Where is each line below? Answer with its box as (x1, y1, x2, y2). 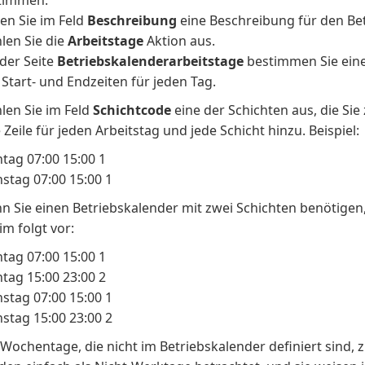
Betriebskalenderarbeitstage (57, 52, 244, 70)
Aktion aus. (143, 32, 216, 50)
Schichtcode (93, 101, 172, 119)
